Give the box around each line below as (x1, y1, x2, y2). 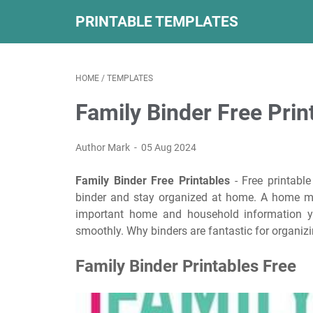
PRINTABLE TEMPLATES (75, 13, 238, 30)
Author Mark (75, 142, 132, 153)
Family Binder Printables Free (75, 256, 296, 276)
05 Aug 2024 (141, 142, 197, 153)
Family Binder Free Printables (75, 174, 230, 187)
